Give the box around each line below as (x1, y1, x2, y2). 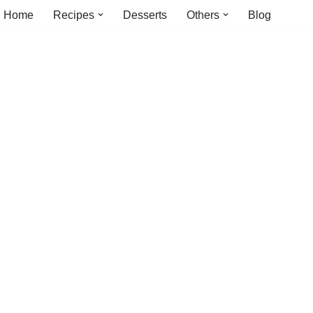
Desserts (122, 9, 167, 21)
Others (186, 9, 219, 21)
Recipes (52, 9, 94, 21)
